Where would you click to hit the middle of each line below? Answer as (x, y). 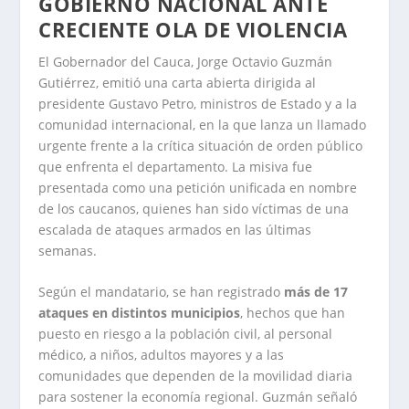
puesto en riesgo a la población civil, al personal (186, 333)
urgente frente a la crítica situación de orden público (201, 145)
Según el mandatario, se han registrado (162, 291)
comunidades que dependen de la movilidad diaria (196, 375)
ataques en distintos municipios (140, 312)
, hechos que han (293, 312)
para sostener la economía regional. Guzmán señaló (198, 396)
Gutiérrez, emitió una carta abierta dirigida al (178, 82)
